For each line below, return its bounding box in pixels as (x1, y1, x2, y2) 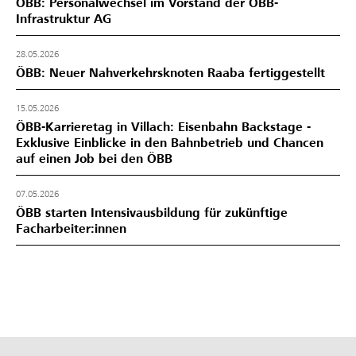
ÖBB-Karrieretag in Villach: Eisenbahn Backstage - (16, 118, 311, 135)
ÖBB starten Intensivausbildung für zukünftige (16, 204, 288, 221)
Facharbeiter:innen (16, 220, 126, 237)
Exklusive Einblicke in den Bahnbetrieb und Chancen (16, 134, 323, 151)
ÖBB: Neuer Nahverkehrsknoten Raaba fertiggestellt (16, 64, 325, 81)
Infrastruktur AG (16, 10, 111, 27)
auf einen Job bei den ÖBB (16, 150, 172, 167)
